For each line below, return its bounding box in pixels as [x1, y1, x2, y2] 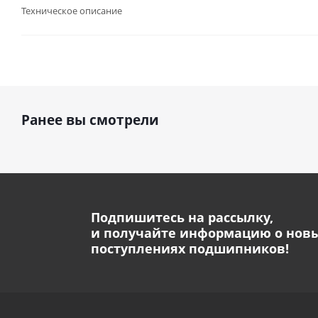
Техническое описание [21, 4, 122, 17]
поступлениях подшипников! [90, 240, 289, 257]
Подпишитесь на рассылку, [90, 209, 273, 226]
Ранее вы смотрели [21, 111, 159, 129]
